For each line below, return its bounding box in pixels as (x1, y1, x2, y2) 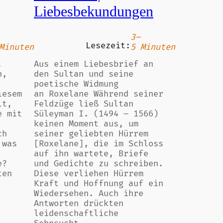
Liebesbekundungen (34, 3, 153, 19)
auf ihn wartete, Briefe (34, 148, 148, 159)
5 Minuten (130, 42, 175, 53)
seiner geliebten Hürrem (34, 128, 148, 139)
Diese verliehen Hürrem (34, 168, 143, 179)
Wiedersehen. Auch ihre (34, 188, 143, 199)
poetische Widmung (34, 79, 118, 89)
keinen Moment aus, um (34, 118, 138, 129)
